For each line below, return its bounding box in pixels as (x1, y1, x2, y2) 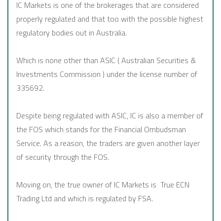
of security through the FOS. (16, 151, 109, 163)
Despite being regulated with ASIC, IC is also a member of (16, 110, 203, 122)
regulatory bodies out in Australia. (16, 27, 127, 39)
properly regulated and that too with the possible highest (16, 13, 203, 25)
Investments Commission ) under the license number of (16, 68, 197, 80)
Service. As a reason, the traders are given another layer (16, 137, 200, 149)
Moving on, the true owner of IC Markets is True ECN (16, 179, 189, 191)
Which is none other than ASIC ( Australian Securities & (16, 54, 196, 67)
